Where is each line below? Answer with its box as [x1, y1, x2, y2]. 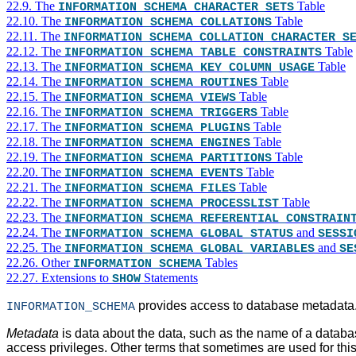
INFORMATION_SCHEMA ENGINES [64, 136, 250, 151]
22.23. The [6, 211, 64, 225]
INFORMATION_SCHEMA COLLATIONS [64, 15, 272, 30]
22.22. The [6, 195, 64, 210]
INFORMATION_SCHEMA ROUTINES [64, 75, 257, 91]
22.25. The [6, 241, 64, 255]
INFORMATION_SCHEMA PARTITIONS [64, 151, 272, 166]
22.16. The [6, 105, 64, 119]
